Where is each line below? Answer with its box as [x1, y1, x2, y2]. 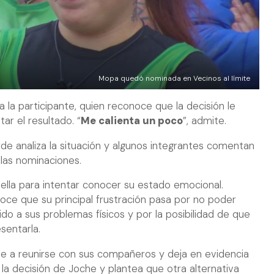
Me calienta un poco [81, 114, 183, 128]
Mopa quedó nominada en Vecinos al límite [98, 73, 250, 83]
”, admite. [183, 114, 226, 128]
